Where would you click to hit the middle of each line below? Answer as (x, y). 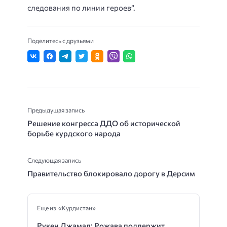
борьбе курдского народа (74, 133)
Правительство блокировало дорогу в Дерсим (111, 173)
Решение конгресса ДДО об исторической (104, 123)
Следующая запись (54, 160)
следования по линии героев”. (81, 7)
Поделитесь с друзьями (61, 41)
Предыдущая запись (56, 110)
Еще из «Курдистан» (66, 207)
